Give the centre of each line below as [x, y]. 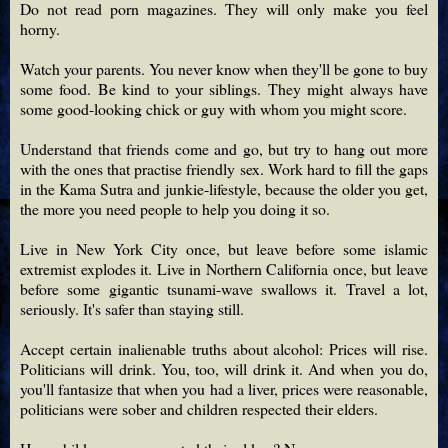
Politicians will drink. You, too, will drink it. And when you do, [224, 368]
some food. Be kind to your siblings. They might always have [224, 88]
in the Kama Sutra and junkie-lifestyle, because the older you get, [224, 188]
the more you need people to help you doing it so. [175, 208]
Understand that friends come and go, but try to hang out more [224, 148]
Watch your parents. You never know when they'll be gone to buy [224, 68]
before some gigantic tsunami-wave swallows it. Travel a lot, [224, 288]
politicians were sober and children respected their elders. [199, 408]
